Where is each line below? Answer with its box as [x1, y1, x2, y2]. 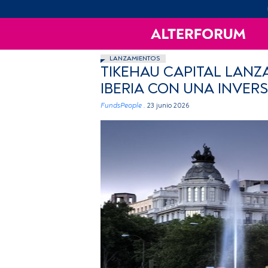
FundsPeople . [100, 101, 145, 110]
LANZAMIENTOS [109, 54, 160, 62]
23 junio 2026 [147, 101, 189, 110]
